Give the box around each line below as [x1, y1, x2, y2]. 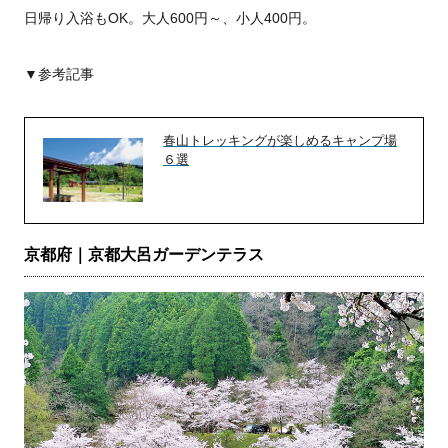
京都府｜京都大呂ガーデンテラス [24, 246, 264, 264]
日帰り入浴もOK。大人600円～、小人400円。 [24, 10, 316, 27]
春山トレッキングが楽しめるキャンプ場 [163, 133, 397, 149]
